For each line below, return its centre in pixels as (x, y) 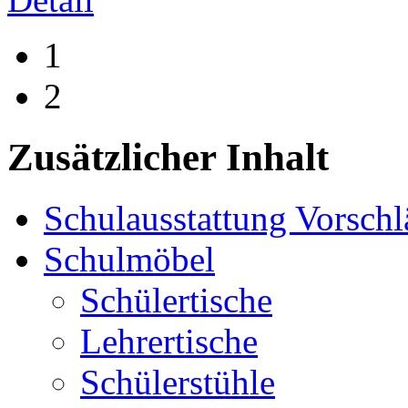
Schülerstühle (178, 382)
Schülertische (176, 301)
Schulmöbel (129, 260)
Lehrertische (169, 342)
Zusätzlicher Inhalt (168, 158)
